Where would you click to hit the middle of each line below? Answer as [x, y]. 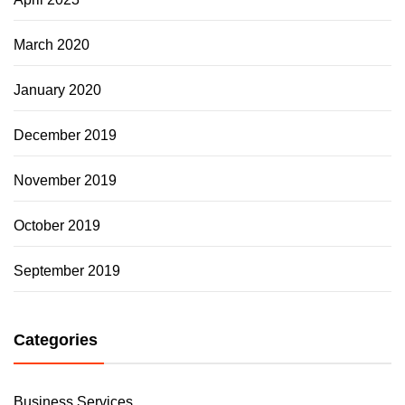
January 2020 [57, 90]
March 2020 [52, 45]
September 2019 [67, 271]
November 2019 [65, 181]
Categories [56, 340]
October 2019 [57, 226]
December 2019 [65, 136]
